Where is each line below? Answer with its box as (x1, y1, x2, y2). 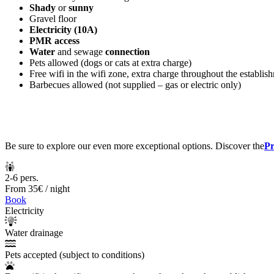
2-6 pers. (5, 172, 39, 183)
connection (105, 46, 150, 57)
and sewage (55, 46, 105, 57)
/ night (45, 183, 70, 194)
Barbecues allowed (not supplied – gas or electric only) (29, 79, 241, 90)
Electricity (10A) (29, 24, 97, 35)
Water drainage (5, 227, 63, 238)
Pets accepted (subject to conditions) (5, 249, 144, 260)
